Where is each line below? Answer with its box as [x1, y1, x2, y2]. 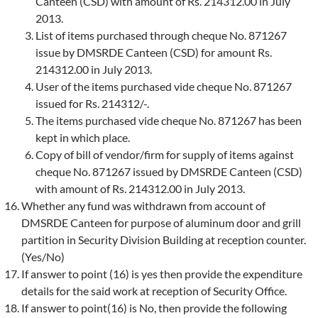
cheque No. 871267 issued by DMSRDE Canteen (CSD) [35, 164, 302, 178]
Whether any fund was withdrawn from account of [21, 198, 265, 212]
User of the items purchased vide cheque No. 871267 [35, 79, 292, 93]
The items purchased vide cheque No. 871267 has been [35, 113, 302, 127]
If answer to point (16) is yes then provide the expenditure [21, 266, 302, 280]
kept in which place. [35, 130, 130, 144]
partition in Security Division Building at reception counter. [21, 232, 306, 246]
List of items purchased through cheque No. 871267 [35, 28, 287, 42]
